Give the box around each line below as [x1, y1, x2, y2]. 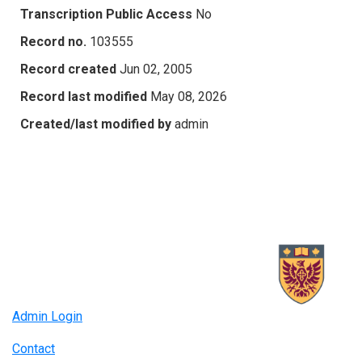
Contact [12, 341, 55, 357]
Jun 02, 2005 [120, 61, 192, 77]
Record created [20, 61, 116, 77]
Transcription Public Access [20, 6, 192, 22]
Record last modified [20, 88, 147, 104]
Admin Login [12, 309, 82, 325]
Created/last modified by [20, 116, 171, 132]
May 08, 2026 [150, 88, 227, 104]
